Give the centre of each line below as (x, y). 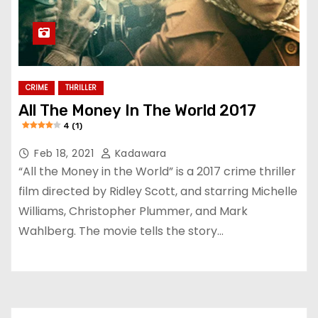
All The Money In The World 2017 (137, 110)
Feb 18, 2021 (66, 153)
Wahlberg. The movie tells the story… (121, 231)
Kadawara (139, 153)
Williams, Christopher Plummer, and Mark (133, 211)
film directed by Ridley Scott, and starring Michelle (158, 191)
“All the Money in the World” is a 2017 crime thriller (157, 171)
